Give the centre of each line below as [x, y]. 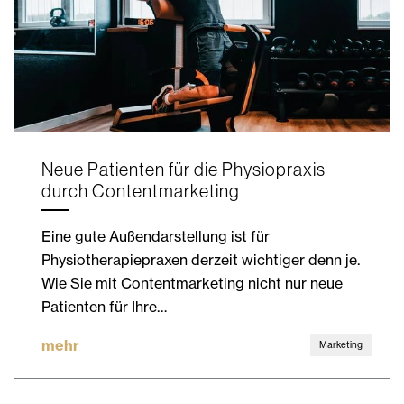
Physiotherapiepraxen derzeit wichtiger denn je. [201, 260]
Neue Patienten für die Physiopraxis [184, 170]
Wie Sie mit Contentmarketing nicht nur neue [192, 284]
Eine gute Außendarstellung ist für [156, 237]
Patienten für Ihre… [104, 307]
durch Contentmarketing [141, 191]
